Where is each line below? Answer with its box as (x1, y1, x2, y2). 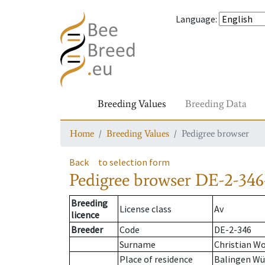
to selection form (98, 156, 170, 168)
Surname (119, 238, 156, 251)
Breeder (71, 224, 103, 236)
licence (71, 209, 99, 221)
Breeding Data (185, 97, 247, 110)
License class (119, 203, 172, 215)
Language (176, 13, 215, 25)
